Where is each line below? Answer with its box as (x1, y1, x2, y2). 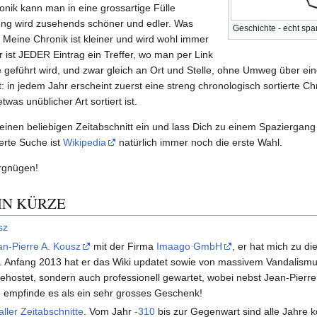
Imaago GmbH (156, 240, 223, 252)
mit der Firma (91, 240, 157, 252)
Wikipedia (63, 137, 106, 149)
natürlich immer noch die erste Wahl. (116, 137, 282, 149)
